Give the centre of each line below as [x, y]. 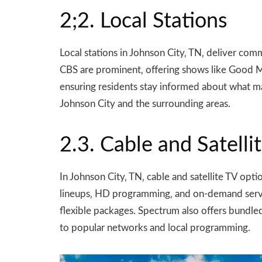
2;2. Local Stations [144, 21]
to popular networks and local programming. [155, 228]
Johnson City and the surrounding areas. [145, 104]
